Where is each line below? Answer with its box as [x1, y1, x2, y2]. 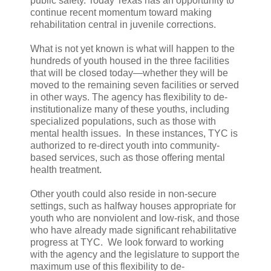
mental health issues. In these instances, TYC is [30, 128, 238, 139]
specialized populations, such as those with [30, 116, 216, 126]
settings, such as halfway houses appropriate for [30, 200, 236, 211]
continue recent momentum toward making [30, 7, 212, 18]
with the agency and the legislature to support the [30, 249, 240, 260]
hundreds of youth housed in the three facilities [30, 55, 229, 66]
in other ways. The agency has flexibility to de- [30, 91, 227, 102]
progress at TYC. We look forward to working [30, 237, 224, 247]
